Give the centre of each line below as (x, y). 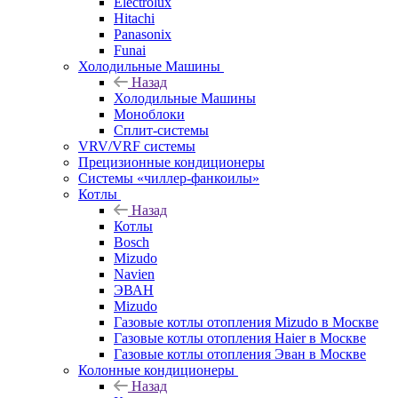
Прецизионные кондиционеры (171, 162)
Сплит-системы (161, 130)
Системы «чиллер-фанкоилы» (169, 178)
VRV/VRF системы (137, 146)
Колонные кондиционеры (156, 370)
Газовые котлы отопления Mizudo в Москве (246, 322)
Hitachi (134, 18)
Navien (134, 274)
